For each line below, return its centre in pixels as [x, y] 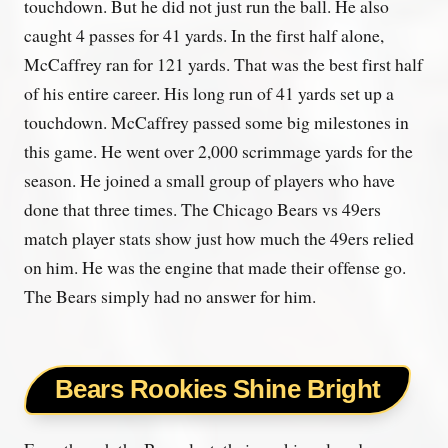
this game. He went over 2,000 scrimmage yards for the [218, 150]
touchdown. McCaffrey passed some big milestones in [216, 121]
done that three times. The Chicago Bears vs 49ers [202, 208]
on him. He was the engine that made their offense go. [215, 266]
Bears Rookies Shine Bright [217, 388]
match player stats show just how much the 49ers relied [219, 237]
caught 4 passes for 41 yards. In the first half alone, [204, 34]
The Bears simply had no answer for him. [170, 295]
